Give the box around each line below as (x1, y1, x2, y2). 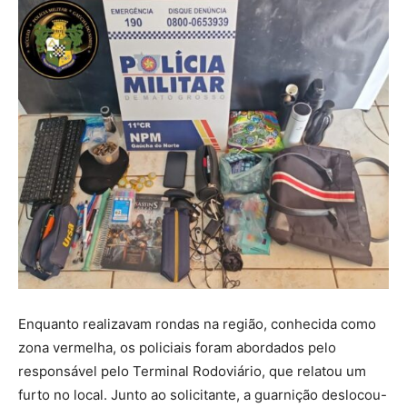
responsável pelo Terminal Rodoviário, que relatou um (18, 362, 366, 381)
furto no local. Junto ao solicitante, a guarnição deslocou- (18, 386, 387, 404)
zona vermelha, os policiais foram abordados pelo (18, 339, 336, 357)
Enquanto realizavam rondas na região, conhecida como (18, 315, 376, 333)
